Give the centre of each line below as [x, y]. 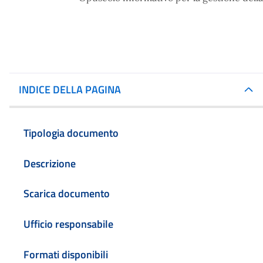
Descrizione [50, 163]
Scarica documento [67, 194]
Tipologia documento [71, 133]
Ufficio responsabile [68, 224]
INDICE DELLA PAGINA [70, 90]
